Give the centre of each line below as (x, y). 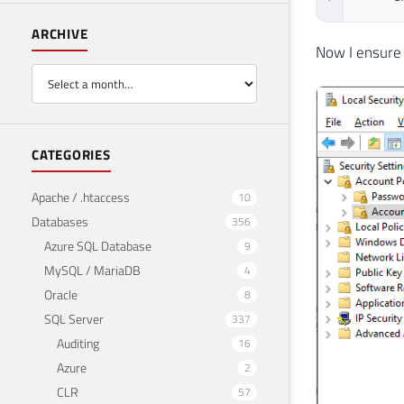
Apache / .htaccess (81, 197)
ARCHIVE (60, 34)
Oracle (61, 294)
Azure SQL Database (98, 245)
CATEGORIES (71, 154)
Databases (60, 221)
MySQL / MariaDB (92, 270)
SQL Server (74, 318)
